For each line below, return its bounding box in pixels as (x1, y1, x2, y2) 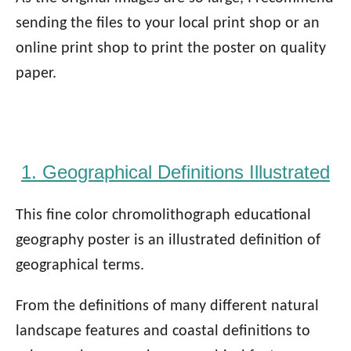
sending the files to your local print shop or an (16, 15, 320, 31)
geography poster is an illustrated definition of (16, 232, 320, 248)
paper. (16, 65, 56, 81)
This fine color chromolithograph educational (16, 207, 311, 223)
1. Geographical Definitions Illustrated (21, 161, 330, 183)
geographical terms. (16, 257, 144, 273)
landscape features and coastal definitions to (16, 323, 310, 339)
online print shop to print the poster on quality (16, 40, 326, 56)
